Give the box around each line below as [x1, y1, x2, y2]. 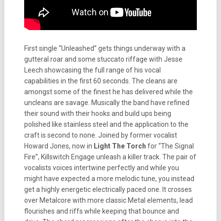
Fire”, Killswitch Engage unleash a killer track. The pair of [24, 153, 196, 161]
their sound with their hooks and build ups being [24, 110, 171, 117]
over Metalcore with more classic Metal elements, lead [24, 196, 193, 204]
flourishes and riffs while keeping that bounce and [24, 207, 179, 215]
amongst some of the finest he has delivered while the [24, 88, 193, 96]
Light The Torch [93, 142, 146, 150]
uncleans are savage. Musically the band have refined [24, 99, 189, 107]
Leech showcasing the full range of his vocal [24, 66, 161, 74]
